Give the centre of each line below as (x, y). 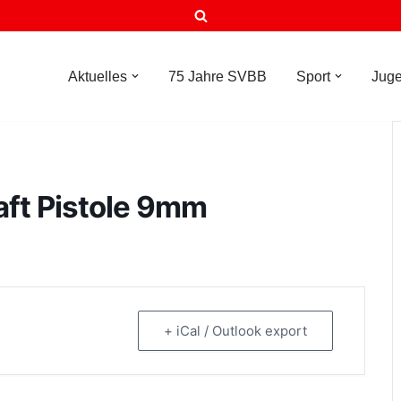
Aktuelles (98, 77)
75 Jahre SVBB (218, 77)
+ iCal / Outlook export (235, 331)
